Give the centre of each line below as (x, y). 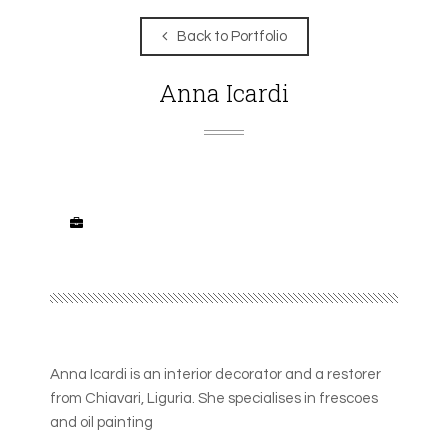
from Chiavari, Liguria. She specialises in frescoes (214, 398)
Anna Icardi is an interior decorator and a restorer (215, 374)
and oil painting (101, 422)
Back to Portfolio (231, 36)
